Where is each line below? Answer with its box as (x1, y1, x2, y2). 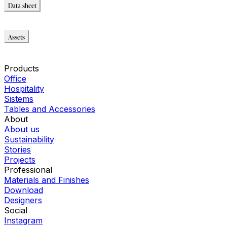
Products (4, 63, 39, 74)
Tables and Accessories (4, 104, 95, 115)
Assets (8, 31, 25, 42)
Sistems (4, 94, 33, 104)
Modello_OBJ (4, 43, 55, 54)
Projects (4, 155, 35, 165)
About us (4, 124, 40, 135)
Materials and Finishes (4, 175, 89, 185)
